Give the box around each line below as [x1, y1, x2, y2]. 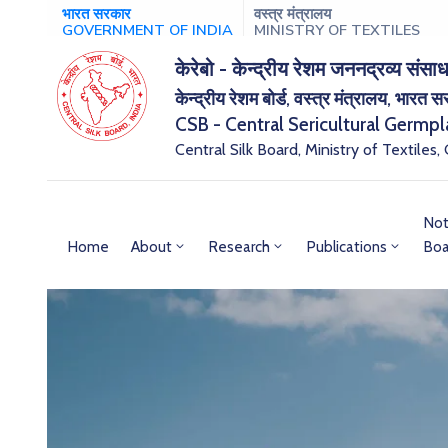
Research [209, 238, 270, 256]
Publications [307, 238, 387, 256]
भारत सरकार [62, 4, 131, 24]
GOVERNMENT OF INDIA [62, 20, 233, 40]
